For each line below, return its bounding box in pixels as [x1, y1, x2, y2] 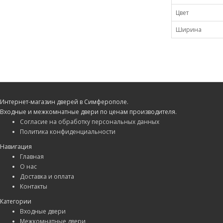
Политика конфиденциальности [20, 127, 115, 136]
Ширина [175, 25, 202, 34]
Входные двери [20, 207, 66, 216]
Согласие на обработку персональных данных [20, 117, 159, 126]
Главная [20, 152, 44, 161]
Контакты [20, 182, 47, 191]
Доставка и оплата [20, 172, 74, 181]
